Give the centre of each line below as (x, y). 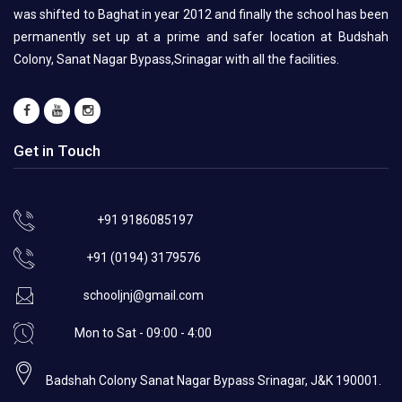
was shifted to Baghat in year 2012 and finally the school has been (201, 14)
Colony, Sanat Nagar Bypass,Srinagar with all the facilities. (176, 59)
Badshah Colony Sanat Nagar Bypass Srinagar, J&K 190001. (214, 380)
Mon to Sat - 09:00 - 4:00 (143, 333)
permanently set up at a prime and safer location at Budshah (201, 37)
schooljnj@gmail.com (144, 295)
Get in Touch (57, 151)
